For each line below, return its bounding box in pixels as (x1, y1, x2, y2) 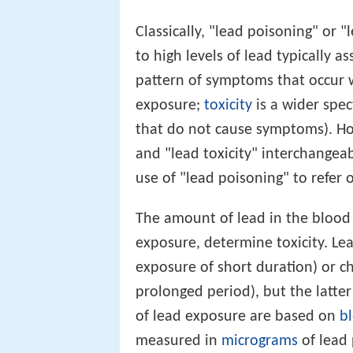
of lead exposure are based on (136, 308, 340, 325)
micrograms (221, 333, 298, 349)
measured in (136, 333, 221, 349)
